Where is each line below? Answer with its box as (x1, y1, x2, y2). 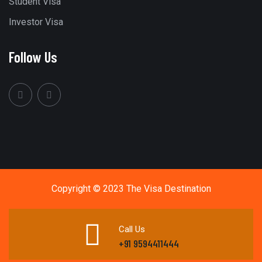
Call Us (118, 224, 145, 235)
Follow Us (9, 48, 57, 65)
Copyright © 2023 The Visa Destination (51, 183, 211, 194)
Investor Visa (9, 16, 63, 27)
